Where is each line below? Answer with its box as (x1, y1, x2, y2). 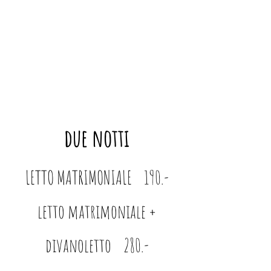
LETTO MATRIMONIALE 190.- (25, 166, 169, 189)
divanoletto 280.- (45, 233, 149, 257)
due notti (64, 122, 129, 153)
